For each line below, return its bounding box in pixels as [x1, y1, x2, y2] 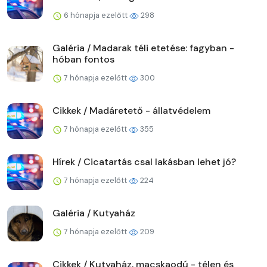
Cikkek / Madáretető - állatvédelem [52, 104, 210, 117]
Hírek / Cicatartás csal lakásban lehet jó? [52, 155, 236, 168]
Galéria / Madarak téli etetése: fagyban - [52, 41, 234, 54]
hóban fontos [52, 52, 114, 66]
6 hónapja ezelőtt [62, 10, 129, 20]
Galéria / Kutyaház [52, 206, 135, 219]
